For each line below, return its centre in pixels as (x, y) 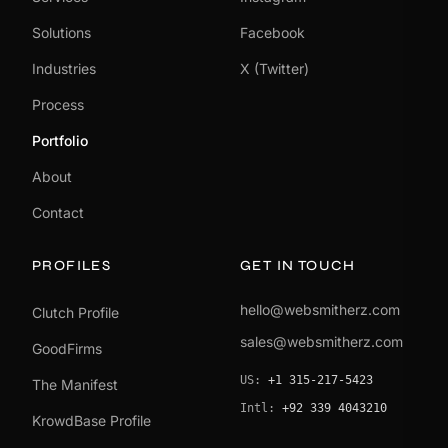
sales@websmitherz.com (321, 341)
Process (58, 104)
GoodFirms (67, 348)
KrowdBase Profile (91, 420)
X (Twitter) (274, 68)
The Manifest (75, 384)
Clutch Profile (75, 312)
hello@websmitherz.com (320, 309)
